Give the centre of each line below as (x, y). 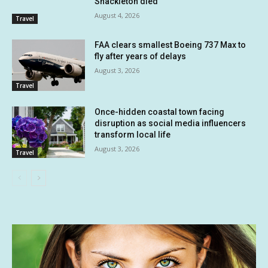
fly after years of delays (141, 57)
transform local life (133, 135)
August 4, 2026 (117, 15)
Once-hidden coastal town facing (160, 112)
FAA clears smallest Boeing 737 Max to (170, 45)
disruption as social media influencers (170, 124)
